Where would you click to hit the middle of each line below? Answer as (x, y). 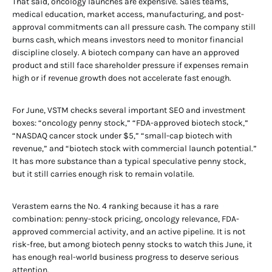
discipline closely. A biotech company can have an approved (126, 53)
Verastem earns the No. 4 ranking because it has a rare (115, 206)
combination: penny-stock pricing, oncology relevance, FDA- (126, 219)
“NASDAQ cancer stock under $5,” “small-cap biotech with (122, 136)
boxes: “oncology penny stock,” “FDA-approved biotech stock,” (130, 123)
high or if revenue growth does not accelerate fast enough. (122, 78)
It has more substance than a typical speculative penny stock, (129, 161)
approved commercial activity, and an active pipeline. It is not (129, 232)
